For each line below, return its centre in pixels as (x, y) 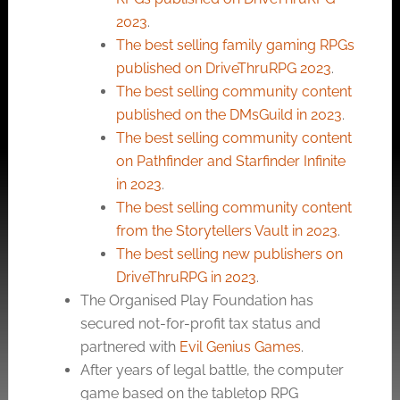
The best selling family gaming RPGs (235, 45)
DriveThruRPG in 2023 (186, 277)
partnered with (129, 347)
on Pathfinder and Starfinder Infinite (230, 161)
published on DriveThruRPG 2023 (223, 68)
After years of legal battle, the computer (212, 370)
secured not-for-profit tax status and (200, 324)
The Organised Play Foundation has (196, 300)
